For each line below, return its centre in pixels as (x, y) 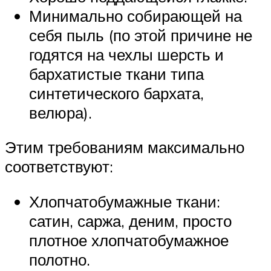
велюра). (60, 112)
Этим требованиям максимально (125, 147)
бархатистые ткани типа (116, 73)
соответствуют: (59, 167)
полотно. (60, 260)
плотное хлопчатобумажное (129, 240)
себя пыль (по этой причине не (141, 35)
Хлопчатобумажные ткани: (125, 202)
